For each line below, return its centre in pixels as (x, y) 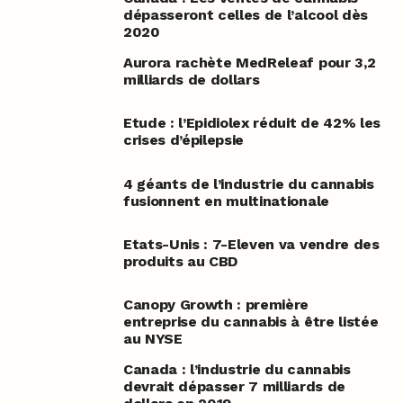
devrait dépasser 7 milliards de (234, 387)
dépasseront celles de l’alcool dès (245, 15)
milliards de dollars (191, 80)
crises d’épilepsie (184, 140)
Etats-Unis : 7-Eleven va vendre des (251, 244)
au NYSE (152, 339)
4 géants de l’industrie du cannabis (248, 184)
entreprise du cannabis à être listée (251, 322)
